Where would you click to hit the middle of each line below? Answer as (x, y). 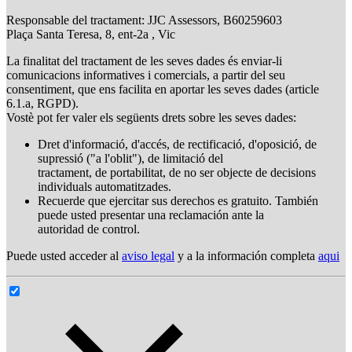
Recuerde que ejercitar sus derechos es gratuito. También (178, 201)
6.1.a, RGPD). (42, 104)
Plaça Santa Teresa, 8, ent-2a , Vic (91, 35)
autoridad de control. (89, 229)
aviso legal (148, 256)
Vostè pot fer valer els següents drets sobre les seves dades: (151, 118)
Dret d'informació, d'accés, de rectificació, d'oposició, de (177, 145)
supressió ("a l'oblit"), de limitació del (130, 159)
